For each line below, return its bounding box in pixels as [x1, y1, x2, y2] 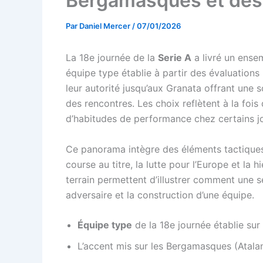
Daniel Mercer [79, 21, 132, 31]
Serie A [158, 52, 191, 63]
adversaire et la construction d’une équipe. [66, 188, 254, 201]
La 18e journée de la [66, 52, 158, 63]
